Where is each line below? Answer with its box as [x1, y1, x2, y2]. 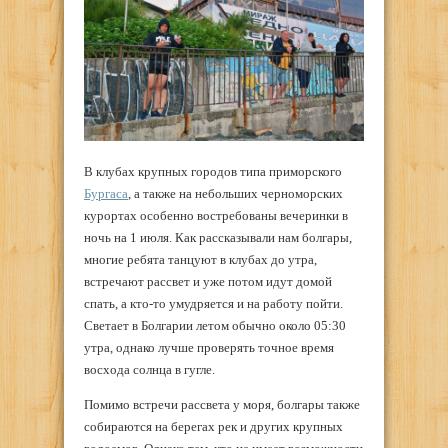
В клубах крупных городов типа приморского [84, 163, 342, 179]
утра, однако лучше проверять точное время [84, 339, 334, 355]
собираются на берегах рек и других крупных [84, 418, 343, 434]
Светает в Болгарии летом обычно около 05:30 [84, 317, 346, 333]
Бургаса [84, 185, 128, 201]
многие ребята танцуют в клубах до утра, [84, 251, 317, 267]
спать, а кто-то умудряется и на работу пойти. [84, 295, 343, 311]
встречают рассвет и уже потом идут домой [84, 273, 332, 289]
